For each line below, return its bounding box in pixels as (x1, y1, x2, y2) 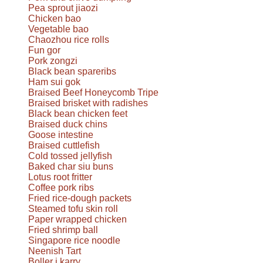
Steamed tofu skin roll (28, 203, 118, 214)
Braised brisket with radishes (28, 97, 148, 108)
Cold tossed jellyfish (28, 150, 112, 161)
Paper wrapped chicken (28, 214, 127, 224)
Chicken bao (28, 13, 81, 23)
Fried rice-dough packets (28, 193, 131, 203)
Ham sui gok (28, 76, 80, 87)
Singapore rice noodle (28, 235, 120, 245)
